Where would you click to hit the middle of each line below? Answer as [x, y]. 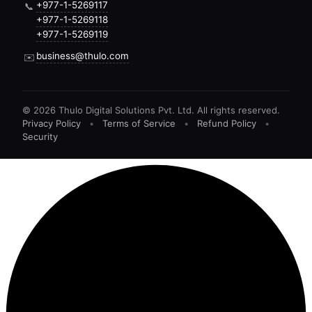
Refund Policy [227, 123]
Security [40, 136]
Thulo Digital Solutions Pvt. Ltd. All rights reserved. [168, 110]
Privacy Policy [52, 123]
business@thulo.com [83, 55]
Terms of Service [139, 123]
